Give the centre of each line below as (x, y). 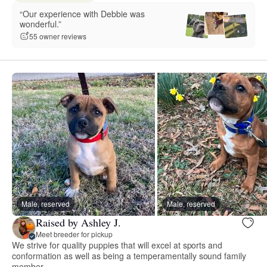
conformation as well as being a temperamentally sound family (129, 255)
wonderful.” (41, 24)
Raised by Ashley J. (78, 223)
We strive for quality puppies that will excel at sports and (117, 245)
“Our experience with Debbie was (82, 13)
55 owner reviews (58, 36)
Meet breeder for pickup (74, 234)
